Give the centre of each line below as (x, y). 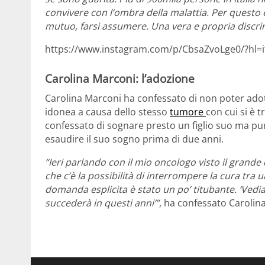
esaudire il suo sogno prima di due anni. (134, 139)
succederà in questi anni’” (102, 203)
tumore (188, 112)
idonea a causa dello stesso (106, 112)
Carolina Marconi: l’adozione (120, 78)
